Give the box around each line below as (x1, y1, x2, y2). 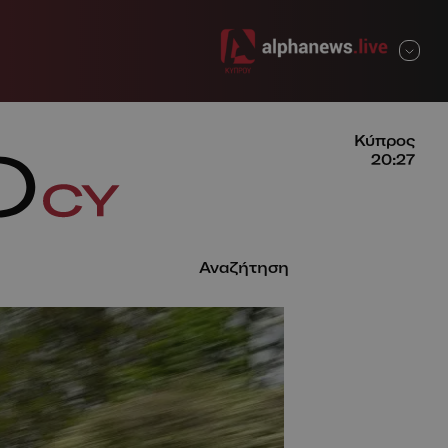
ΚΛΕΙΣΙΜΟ (328, 41, 413, 60)
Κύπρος (354, 130, 415, 150)
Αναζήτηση (199, 257, 290, 277)
